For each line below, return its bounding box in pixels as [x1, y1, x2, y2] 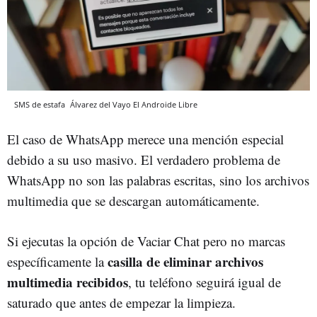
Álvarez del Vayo [70, 98, 131, 110]
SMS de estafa [14, 98, 67, 110]
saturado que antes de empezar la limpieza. [7, 293, 236, 311]
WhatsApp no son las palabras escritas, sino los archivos [7, 171, 309, 189]
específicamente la [7, 252, 108, 270]
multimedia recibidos [7, 272, 128, 292]
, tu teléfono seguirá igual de [128, 272, 281, 291]
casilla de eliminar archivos [108, 251, 263, 271]
